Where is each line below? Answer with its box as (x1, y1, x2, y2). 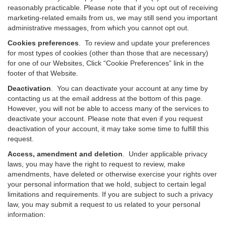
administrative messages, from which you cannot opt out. (8, 24, 189, 32)
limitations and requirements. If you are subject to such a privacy (8, 190, 213, 198)
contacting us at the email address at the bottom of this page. (8, 94, 203, 102)
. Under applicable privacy (123, 150, 207, 158)
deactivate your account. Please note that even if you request (8, 115, 203, 123)
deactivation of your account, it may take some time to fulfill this (8, 125, 209, 133)
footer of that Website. (8, 69, 78, 77)
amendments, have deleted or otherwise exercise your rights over (8, 170, 217, 178)
